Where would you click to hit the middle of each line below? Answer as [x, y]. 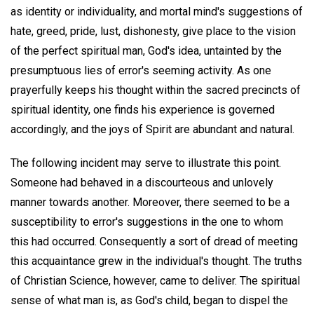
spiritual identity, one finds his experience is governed [143, 109]
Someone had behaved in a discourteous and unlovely [142, 183]
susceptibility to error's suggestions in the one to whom [147, 222]
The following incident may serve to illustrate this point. [146, 163]
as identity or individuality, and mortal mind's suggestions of [157, 11]
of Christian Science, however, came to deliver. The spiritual [155, 281]
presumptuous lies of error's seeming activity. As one [141, 70]
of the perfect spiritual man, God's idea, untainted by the [146, 50]
